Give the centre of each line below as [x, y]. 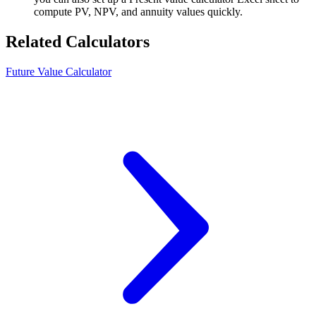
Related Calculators [78, 41]
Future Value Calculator [59, 71]
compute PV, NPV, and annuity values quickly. [138, 11]
